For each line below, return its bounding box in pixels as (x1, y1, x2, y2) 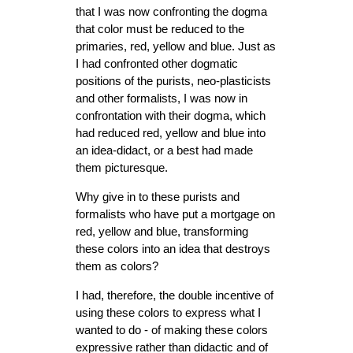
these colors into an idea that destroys (76, 242, 270, 256)
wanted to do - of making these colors (76, 323, 268, 337)
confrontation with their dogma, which (76, 109, 266, 123)
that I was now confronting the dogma (76, 5, 267, 19)
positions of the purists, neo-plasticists (76, 74, 271, 88)
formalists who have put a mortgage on (76, 207, 275, 221)
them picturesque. (76, 161, 168, 175)
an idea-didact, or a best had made (76, 143, 253, 158)
